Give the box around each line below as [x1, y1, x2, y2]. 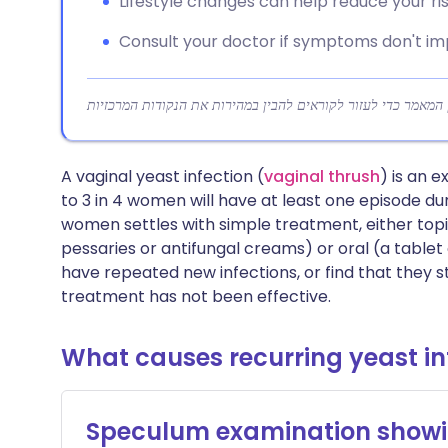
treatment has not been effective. [61, 285, 331, 308]
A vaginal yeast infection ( [61, 165, 264, 188]
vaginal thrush [264, 165, 380, 188]
